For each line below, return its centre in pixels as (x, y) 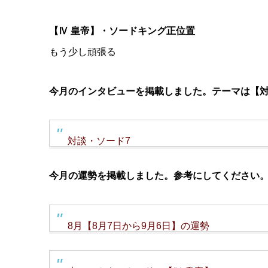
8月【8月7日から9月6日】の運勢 (138, 226)
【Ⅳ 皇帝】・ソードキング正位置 (122, 31)
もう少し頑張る (83, 51)
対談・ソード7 (99, 141)
